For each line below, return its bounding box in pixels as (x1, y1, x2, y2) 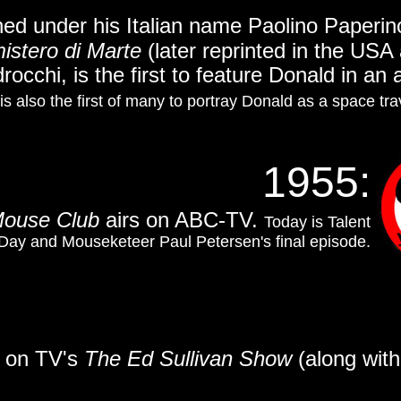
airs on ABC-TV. (99, 208, 264, 232)
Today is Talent (264, 213, 371, 231)
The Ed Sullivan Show (84, 346, 292, 371)
